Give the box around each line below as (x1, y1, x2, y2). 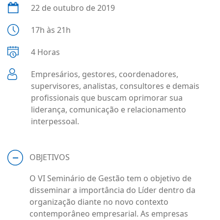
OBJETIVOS (29, 152, 70, 163)
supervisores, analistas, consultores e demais (31, 81, 199, 91)
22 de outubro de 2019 (31, 2, 115, 13)
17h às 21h (31, 25, 71, 35)
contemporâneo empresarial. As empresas (29, 208, 188, 219)
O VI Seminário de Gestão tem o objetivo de (29, 173, 192, 184)
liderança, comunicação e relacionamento (31, 104, 186, 115)
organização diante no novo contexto (29, 196, 168, 207)
